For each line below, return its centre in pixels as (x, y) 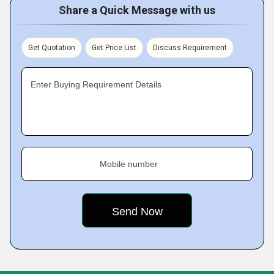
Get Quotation (52, 48)
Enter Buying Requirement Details (96, 84)
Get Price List (114, 48)
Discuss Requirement (190, 48)
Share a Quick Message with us (137, 10)
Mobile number (129, 164)
